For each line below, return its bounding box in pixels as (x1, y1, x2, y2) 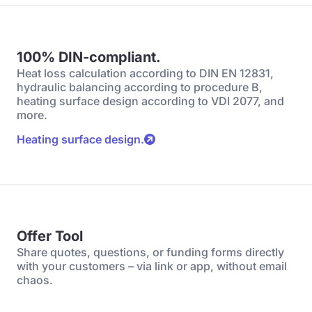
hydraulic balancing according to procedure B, (17, 80, 263, 94)
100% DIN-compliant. (17, 49, 161, 65)
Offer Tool (17, 228, 83, 244)
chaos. (17, 273, 53, 287)
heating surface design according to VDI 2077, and (17, 94, 284, 108)
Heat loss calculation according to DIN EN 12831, (17, 66, 274, 80)
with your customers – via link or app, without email (17, 259, 287, 273)
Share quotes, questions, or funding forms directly (17, 245, 284, 259)
